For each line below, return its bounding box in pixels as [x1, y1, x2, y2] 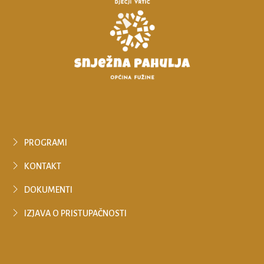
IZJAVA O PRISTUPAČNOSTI [24, 209, 127, 218]
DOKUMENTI [24, 185, 73, 194]
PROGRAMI [24, 138, 68, 147]
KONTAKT [24, 161, 62, 171]
